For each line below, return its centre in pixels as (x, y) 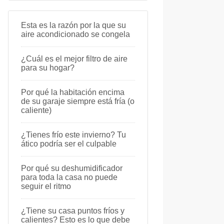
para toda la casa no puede (69, 177)
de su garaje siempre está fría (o (78, 101)
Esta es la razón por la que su (73, 25)
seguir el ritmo (46, 186)
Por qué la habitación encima (73, 92)
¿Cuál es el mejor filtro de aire (74, 59)
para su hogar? (48, 68)
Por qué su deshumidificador (72, 168)
